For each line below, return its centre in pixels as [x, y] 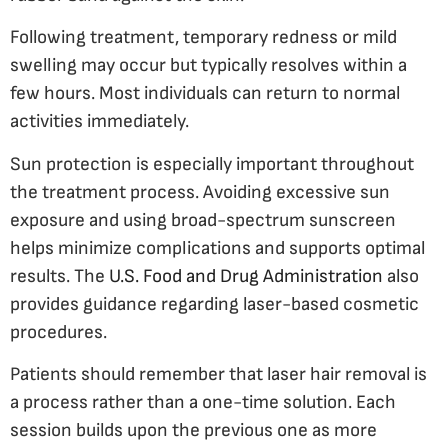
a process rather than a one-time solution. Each [203, 402]
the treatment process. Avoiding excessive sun [200, 192]
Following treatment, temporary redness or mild [203, 38]
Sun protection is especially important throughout [212, 164]
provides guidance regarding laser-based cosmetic [214, 304]
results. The [59, 276]
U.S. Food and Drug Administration [246, 276]
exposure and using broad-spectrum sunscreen [203, 220]
